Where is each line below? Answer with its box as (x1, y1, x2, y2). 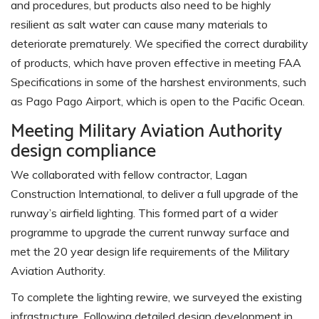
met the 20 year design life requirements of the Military (11, 244, 290, 259)
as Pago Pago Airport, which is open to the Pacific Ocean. (11, 94, 305, 109)
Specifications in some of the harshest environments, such (11, 75, 306, 90)
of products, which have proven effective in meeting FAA (11, 56, 301, 70)
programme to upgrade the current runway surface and (11, 225, 289, 240)
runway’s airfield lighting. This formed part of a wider (11, 206, 278, 221)
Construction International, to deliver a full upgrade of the (11, 187, 298, 202)
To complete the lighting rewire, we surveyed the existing (11, 290, 302, 305)
